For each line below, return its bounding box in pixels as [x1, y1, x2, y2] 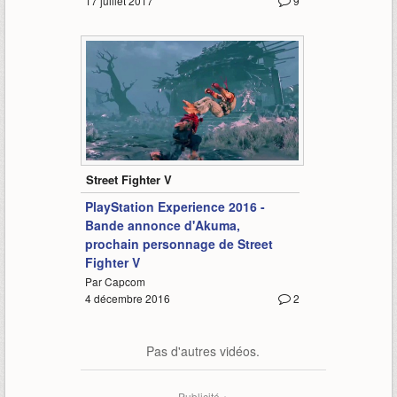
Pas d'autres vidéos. [146, 341, 260, 360]
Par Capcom [84, 273, 145, 289]
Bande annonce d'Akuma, [84, 215, 240, 234]
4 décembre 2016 [84, 290, 170, 306]
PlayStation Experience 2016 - [84, 197, 265, 215]
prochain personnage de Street [84, 234, 273, 253]
